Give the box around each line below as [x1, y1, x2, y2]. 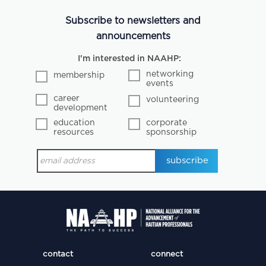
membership [53, 71, 105, 80]
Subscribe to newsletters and [65, 15, 201, 26]
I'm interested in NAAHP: [77, 54, 181, 63]
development [53, 103, 108, 112]
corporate [146, 118, 188, 127]
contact [42, 250, 73, 259]
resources [53, 128, 94, 137]
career [53, 94, 80, 103]
